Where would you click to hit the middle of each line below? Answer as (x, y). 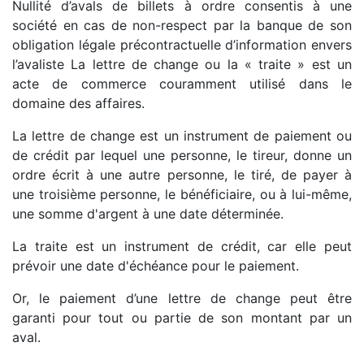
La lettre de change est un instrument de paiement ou (182, 135)
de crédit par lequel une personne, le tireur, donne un (182, 155)
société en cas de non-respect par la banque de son (182, 25)
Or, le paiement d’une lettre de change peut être (182, 298)
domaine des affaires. (78, 103)
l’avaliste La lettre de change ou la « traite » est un (182, 64)
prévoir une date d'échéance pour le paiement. (156, 265)
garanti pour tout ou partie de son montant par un (182, 317)
